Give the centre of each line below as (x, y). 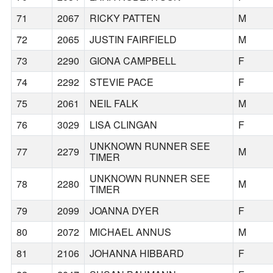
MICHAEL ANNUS (131, 232)
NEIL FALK (114, 104)
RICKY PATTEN (125, 18)
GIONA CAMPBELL (133, 61)
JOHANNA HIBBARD (137, 253)
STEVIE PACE (122, 82)
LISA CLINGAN (124, 125)
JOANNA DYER (125, 211)
